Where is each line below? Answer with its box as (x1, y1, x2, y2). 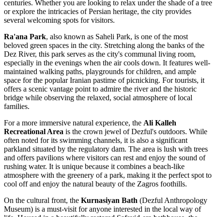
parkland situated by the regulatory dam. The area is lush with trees (4, 144, 208, 153)
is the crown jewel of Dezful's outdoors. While (63, 127, 207, 136)
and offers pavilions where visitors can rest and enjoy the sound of (4, 153, 205, 162)
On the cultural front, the (4, 196, 81, 204)
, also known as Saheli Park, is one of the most (46, 32, 188, 41)
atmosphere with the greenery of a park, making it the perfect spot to (4, 170, 212, 179)
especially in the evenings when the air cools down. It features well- (4, 58, 210, 67)
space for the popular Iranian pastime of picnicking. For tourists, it (4, 76, 204, 84)
